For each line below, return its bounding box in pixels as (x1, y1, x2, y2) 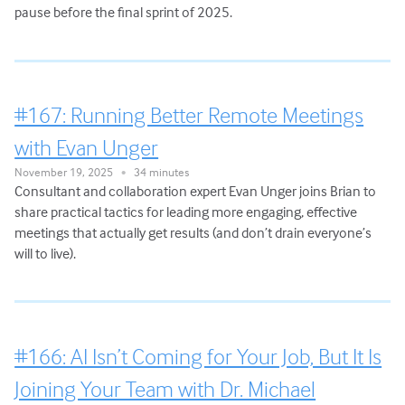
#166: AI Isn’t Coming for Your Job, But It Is (14, 342, 382, 370)
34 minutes (126, 164, 190, 179)
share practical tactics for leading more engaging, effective (14, 202, 358, 221)
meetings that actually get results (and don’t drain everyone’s (14, 222, 372, 241)
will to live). (14, 243, 77, 262)
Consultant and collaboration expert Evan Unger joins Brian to (14, 181, 377, 200)
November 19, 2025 (14, 164, 122, 179)
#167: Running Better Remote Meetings (14, 100, 364, 128)
